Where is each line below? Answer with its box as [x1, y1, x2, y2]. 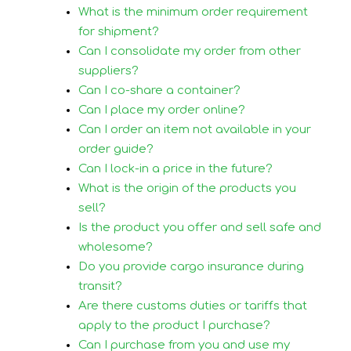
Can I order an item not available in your [78, 122, 311, 136]
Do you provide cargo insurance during [78, 259, 304, 273]
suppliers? [78, 63, 139, 78]
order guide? [78, 142, 154, 156]
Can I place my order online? [78, 103, 245, 117]
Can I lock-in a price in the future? [78, 161, 273, 175]
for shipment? [78, 24, 159, 38]
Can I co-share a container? [78, 83, 241, 97]
